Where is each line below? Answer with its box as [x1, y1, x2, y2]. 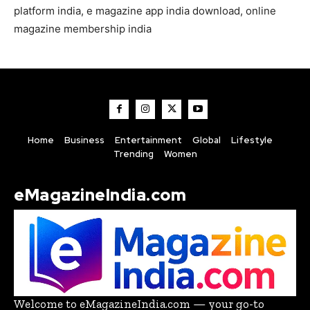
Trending [113, 147, 154, 160]
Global [192, 134, 221, 146]
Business [64, 134, 104, 146]
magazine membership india [14, 21, 152, 35]
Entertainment [114, 134, 182, 146]
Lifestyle [230, 134, 273, 146]
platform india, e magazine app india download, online [14, 3, 276, 17]
